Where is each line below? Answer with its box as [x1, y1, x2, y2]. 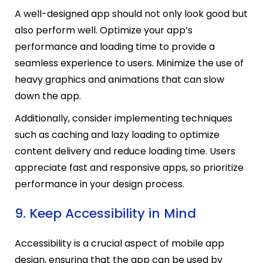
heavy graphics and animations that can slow [15, 73, 224, 87]
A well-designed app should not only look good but [15, 7, 248, 21]
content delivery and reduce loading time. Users [15, 144, 235, 159]
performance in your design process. [15, 177, 184, 191]
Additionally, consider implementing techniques [15, 112, 232, 126]
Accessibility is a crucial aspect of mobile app [15, 236, 224, 250]
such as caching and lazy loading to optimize [15, 128, 220, 142]
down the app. [15, 89, 81, 103]
